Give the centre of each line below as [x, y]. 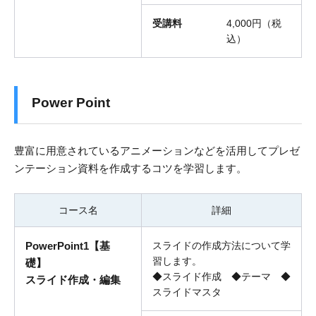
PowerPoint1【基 [68, 246]
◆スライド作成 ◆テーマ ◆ [221, 277]
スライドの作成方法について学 [221, 246]
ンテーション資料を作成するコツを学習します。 [130, 169]
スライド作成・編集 [73, 280]
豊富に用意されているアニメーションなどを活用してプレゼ [157, 151]
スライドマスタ [187, 292]
